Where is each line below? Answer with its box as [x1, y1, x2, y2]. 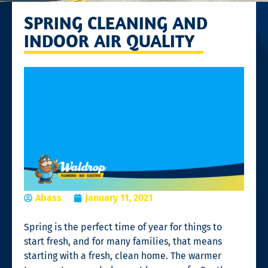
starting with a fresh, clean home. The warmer [24, 249, 221, 261]
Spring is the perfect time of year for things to [24, 221, 222, 233]
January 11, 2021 [85, 191, 153, 203]
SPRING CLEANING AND [24, 11, 208, 34]
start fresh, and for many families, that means [24, 235, 222, 247]
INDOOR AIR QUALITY [24, 29, 195, 52]
